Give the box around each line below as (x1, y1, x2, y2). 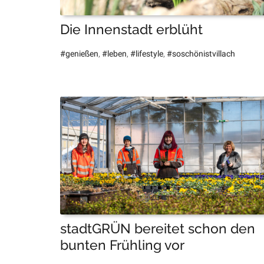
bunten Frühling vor (60, 237, 184, 253)
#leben (102, 49, 127, 59)
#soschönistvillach (167, 49, 235, 59)
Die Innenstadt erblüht (60, 21, 203, 38)
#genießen (60, 49, 98, 59)
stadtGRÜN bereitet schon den (60, 220, 255, 237)
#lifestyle (130, 49, 163, 59)
